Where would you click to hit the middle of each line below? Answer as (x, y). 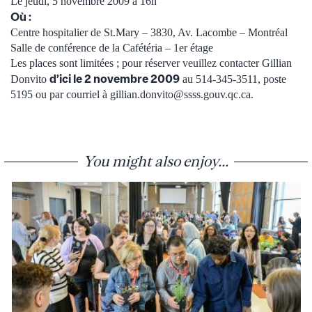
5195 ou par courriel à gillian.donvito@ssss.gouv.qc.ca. (132, 94)
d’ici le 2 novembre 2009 (115, 78)
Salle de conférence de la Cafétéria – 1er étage (112, 47)
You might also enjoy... (156, 161)
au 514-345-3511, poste (233, 79)
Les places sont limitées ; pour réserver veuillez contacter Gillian (151, 63)
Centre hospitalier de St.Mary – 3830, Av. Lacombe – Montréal (149, 32)
